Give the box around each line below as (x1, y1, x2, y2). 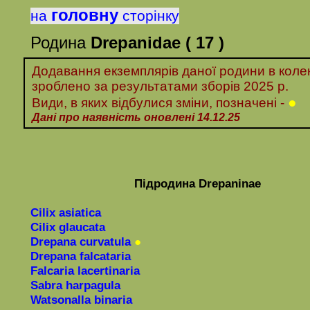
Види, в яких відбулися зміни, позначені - (31, 95, 288, 110)
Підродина (134, 176, 195, 190)
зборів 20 (201, 78, 259, 93)
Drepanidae (91, 33, 181, 52)
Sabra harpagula (30, 278, 120, 292)
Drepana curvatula (30, 235, 131, 248)
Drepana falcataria (30, 249, 131, 263)
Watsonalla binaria (30, 293, 132, 307)
